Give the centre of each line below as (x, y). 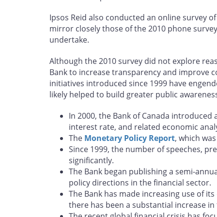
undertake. (69, 40)
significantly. (91, 161)
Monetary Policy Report (130, 138)
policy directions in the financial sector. (140, 183)
